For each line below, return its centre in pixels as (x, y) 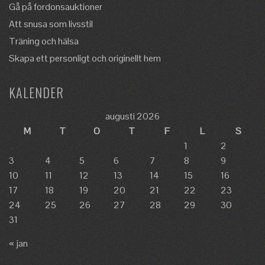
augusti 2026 (132, 117)
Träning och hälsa (44, 41)
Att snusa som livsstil (51, 24)
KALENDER (36, 93)
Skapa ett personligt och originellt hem (85, 59)
